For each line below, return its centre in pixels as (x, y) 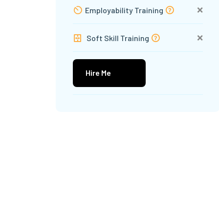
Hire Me (98, 73)
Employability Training (125, 10)
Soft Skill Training (118, 38)
